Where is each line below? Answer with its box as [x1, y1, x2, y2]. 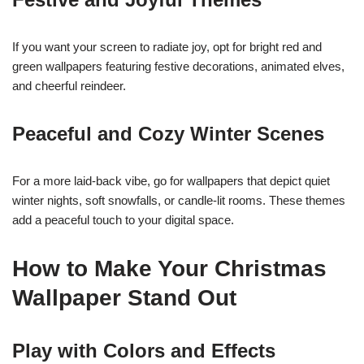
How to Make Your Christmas [12, 256, 327, 281]
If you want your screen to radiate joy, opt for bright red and [12, 40, 322, 54]
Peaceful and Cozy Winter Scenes [12, 123, 324, 145]
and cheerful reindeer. [12, 79, 126, 93]
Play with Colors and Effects [12, 340, 275, 362]
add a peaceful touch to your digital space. [12, 213, 234, 227]
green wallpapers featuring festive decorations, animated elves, [12, 59, 344, 73]
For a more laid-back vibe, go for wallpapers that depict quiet [12, 174, 330, 188]
